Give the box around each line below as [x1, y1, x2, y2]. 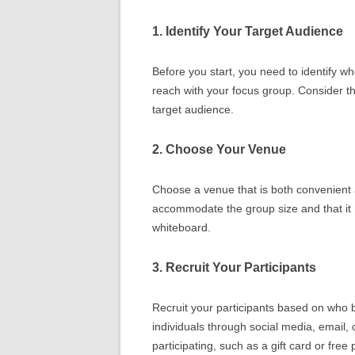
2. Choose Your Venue [152, 142, 286, 156]
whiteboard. [152, 220, 211, 234]
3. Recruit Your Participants [152, 260, 316, 274]
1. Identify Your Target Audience [152, 24, 343, 38]
